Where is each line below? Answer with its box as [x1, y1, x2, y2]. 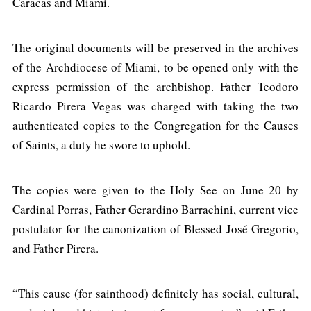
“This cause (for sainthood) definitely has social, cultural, [12, 285, 299, 302]
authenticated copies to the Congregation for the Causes [12, 117, 299, 134]
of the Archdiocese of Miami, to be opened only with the [12, 59, 299, 76]
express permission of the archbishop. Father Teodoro [12, 78, 299, 95]
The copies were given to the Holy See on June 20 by [12, 182, 299, 199]
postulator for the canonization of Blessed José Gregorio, [12, 221, 299, 237]
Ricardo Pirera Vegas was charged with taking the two [12, 98, 299, 115]
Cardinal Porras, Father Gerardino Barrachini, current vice [12, 201, 299, 218]
